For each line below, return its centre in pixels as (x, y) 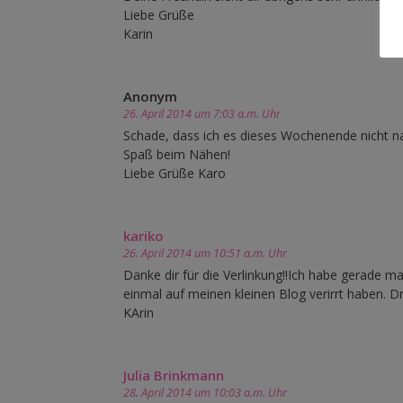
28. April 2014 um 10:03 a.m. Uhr (205, 393)
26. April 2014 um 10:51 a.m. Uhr (205, 254)
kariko (143, 236)
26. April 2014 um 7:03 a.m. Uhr (202, 114)
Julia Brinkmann (174, 376)
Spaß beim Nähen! (177, 155)
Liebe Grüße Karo (175, 174)
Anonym (150, 97)
